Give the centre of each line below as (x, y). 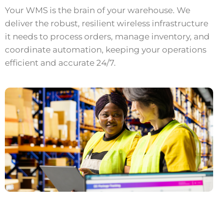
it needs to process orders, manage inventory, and (107, 36)
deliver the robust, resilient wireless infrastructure (107, 23)
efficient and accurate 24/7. (60, 63)
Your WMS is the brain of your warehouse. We (98, 10)
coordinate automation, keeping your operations (106, 50)
